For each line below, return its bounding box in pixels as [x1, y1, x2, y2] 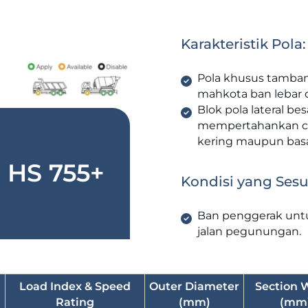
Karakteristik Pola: [180, 35, 306, 52]
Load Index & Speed [19, 279, 131, 293]
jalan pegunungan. [197, 224, 301, 238]
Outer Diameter [149, 279, 239, 293]
